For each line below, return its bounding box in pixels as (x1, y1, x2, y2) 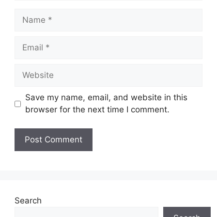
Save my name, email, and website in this (25, 93, 187, 103)
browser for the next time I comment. (25, 105, 170, 115)
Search (15, 195, 42, 205)
